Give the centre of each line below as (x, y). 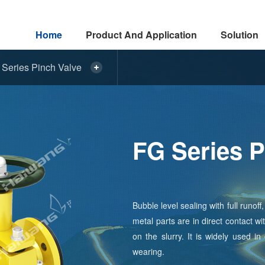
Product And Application (141, 35)
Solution (240, 35)
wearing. (148, 251)
